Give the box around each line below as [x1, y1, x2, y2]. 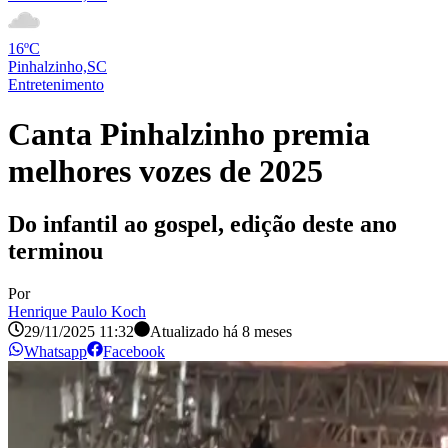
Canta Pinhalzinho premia [8, 115, 370, 152]
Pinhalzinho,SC [8, 58, 107, 76]
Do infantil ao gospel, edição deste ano [8, 211, 397, 238]
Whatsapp [24, 343, 87, 361]
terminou [8, 238, 103, 265]
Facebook [103, 343, 165, 361]
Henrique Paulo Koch [8, 303, 146, 321]
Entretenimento [8, 76, 104, 94]
